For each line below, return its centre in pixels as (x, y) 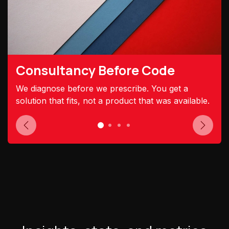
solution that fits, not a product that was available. (113, 100)
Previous (42, 131)
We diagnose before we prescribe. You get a (102, 88)
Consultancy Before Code (95, 70)
